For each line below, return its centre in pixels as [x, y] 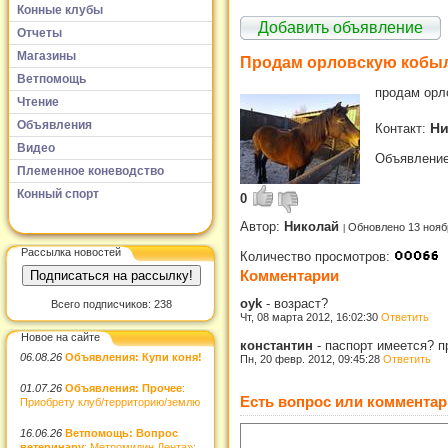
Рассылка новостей [71, 251]
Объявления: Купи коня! [133, 357]
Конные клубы [60, 9]
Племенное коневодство [90, 170]
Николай [313, 226]
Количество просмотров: [317, 256]
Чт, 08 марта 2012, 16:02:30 [310, 316]
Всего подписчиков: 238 [111, 304]
